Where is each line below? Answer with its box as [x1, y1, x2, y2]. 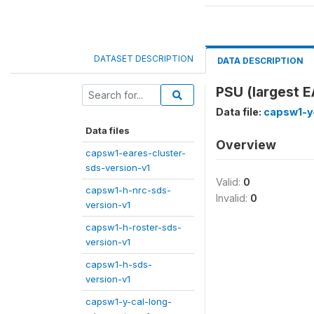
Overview [216, 137, 276, 152]
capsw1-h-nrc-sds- [86, 184, 171, 196]
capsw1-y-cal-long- [86, 296, 172, 307]
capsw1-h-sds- [86, 259, 152, 270]
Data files [86, 125, 130, 136]
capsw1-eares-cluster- [86, 147, 186, 158]
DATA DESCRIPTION [217, 55, 303, 66]
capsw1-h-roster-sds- [86, 221, 182, 233]
